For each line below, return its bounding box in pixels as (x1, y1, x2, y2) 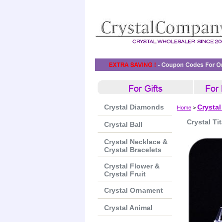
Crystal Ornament (104, 186, 163, 194)
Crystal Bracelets (104, 146, 162, 154)
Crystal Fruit (104, 170, 146, 178)
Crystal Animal (104, 204, 153, 212)
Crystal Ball (104, 120, 143, 128)
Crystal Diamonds (104, 103, 164, 111)
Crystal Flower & (104, 162, 160, 170)
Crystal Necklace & (104, 138, 167, 146)
